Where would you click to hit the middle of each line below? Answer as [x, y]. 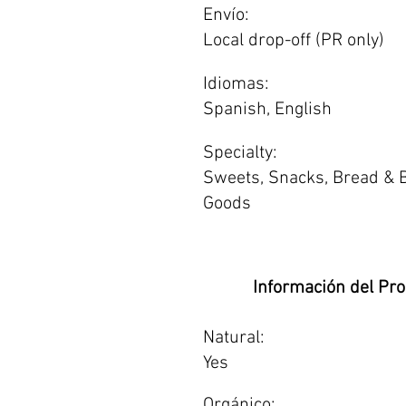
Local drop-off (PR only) [294, 41]
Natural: [234, 338]
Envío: [226, 15]
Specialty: [240, 153]
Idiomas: [236, 84]
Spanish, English [267, 110]
